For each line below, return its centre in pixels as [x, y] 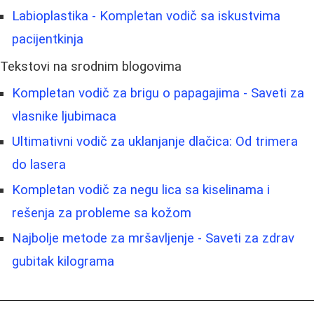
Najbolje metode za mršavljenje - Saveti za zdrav [153, 238]
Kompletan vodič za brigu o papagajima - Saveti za [158, 93]
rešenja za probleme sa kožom [102, 213]
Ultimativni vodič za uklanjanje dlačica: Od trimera [155, 141]
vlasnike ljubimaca [64, 116]
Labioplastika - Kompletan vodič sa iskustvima [146, 16]
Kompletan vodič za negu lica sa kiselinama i [141, 190]
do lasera [39, 164]
